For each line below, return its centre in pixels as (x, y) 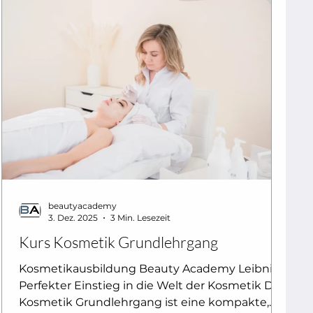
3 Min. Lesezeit (140, 218)
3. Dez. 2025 (73, 218)
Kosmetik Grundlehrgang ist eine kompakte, (144, 303)
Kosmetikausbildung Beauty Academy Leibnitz (151, 269)
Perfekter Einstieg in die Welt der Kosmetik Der (152, 286)
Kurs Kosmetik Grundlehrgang (118, 242)
